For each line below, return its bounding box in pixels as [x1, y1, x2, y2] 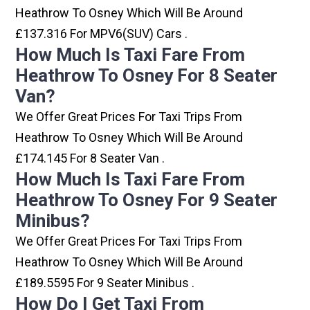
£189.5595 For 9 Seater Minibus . [15, 275, 195, 291]
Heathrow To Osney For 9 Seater [15, 190, 278, 211]
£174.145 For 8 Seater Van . [15, 151, 165, 166]
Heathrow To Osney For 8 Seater [15, 65, 278, 86]
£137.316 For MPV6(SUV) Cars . [15, 26, 188, 42]
